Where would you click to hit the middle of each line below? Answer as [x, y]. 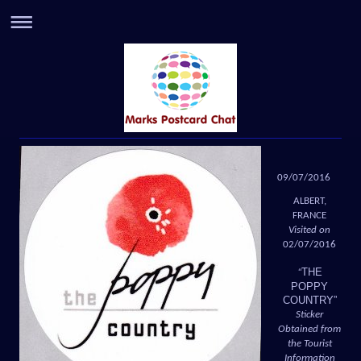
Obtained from [309, 329]
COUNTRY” [309, 300]
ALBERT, [309, 201]
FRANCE [309, 215]
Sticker [309, 314]
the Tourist [309, 343]
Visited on [309, 230]
